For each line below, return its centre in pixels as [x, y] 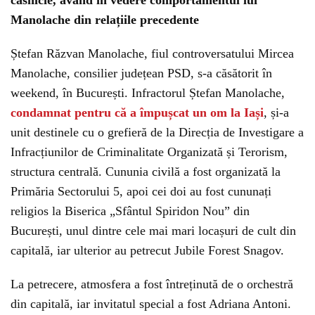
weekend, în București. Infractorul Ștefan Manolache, [148, 93]
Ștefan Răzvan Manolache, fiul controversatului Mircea [152, 53]
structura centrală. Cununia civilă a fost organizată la [146, 172]
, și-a [276, 112]
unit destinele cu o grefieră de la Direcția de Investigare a [157, 132]
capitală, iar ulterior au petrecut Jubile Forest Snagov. [147, 250]
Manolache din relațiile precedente [105, 20]
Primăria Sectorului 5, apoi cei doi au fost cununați [141, 191]
